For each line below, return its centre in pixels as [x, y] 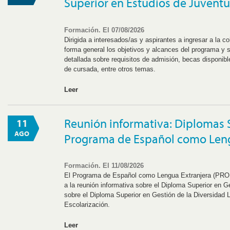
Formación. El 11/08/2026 [104, 166]
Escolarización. [87, 205]
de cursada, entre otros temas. [110, 69]
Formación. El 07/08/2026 [104, 30]
